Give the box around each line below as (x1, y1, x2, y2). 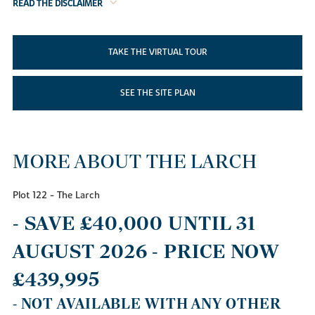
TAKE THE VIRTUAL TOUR (108, 46, 207, 58)
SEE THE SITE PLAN (120, 86, 195, 98)
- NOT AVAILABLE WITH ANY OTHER (12, 295, 281, 313)
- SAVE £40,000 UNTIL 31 (12, 211, 257, 236)
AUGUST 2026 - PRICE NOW (12, 239, 280, 264)
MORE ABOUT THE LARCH (12, 150, 257, 174)
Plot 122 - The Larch (12, 188, 100, 202)
